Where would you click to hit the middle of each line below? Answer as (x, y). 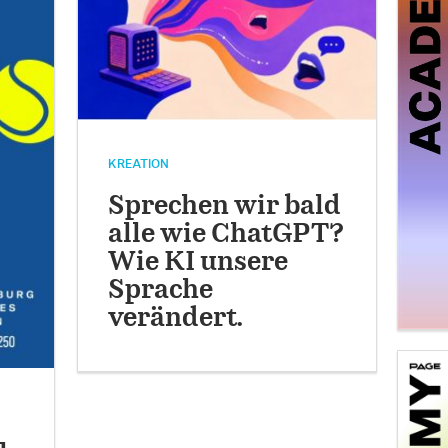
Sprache (161, 291)
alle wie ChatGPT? (226, 235)
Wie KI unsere (198, 263)
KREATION (139, 164)
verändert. (176, 319)
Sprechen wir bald (225, 207)
